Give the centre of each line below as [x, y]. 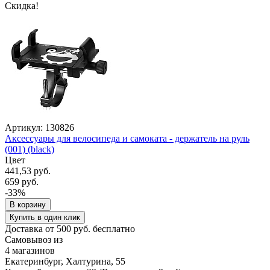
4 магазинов [30, 250]
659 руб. [22, 181]
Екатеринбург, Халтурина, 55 [65, 261]
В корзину [28, 204]
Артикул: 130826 [39, 127]
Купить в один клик [45, 217]
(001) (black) [30, 149]
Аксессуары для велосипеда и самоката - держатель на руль [127, 138]
